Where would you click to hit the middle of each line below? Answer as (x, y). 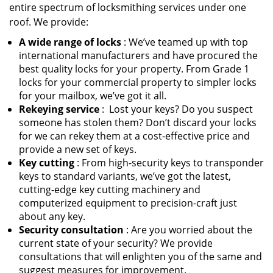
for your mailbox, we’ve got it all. (93, 96)
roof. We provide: (49, 22)
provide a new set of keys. (78, 149)
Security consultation (71, 230)
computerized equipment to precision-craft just (128, 203)
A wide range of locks (70, 42)
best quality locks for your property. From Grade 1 (134, 69)
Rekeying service (59, 109)
